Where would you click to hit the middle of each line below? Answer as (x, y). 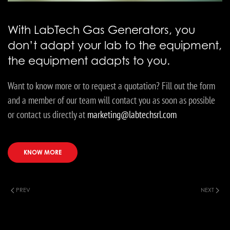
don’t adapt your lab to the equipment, (115, 45)
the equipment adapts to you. (89, 60)
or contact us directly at (47, 114)
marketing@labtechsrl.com (132, 114)
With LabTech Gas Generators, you (101, 30)
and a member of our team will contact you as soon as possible (111, 100)
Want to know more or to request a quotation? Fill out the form (111, 85)
